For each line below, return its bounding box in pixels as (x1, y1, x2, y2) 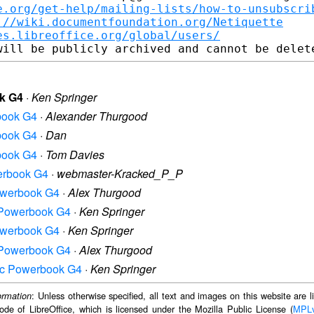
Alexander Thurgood (46, 108, 147, 125)
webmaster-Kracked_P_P (57, 165, 183, 182)
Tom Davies (46, 146, 104, 163)
